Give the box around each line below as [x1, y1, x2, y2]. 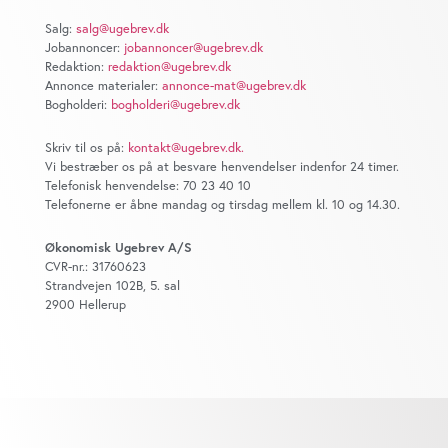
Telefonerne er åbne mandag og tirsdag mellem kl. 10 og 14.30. [45, 195, 400, 213]
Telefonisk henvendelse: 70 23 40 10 [45, 176, 251, 194]
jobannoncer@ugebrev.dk [124, 38, 263, 56]
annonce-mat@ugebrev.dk [162, 76, 306, 94]
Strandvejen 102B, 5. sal [45, 276, 180, 294]
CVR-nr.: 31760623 [45, 257, 146, 275]
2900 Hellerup [45, 295, 126, 313]
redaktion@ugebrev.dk [108, 57, 231, 75]
